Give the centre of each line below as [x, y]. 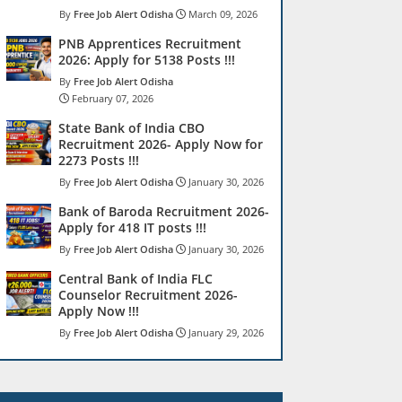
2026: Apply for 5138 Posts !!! [147, 60]
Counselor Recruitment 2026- [148, 295]
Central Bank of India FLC [135, 279]
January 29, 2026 [226, 332]
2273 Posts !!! [99, 160]
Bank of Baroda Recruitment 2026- [164, 211]
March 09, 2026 [223, 14]
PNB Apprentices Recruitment [150, 44]
